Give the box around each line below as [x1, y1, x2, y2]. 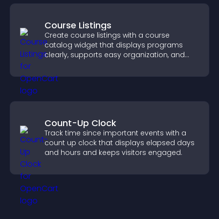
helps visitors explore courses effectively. [44, 60, 186, 69]
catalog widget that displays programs [44, 40, 183, 50]
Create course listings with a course [44, 30, 170, 40]
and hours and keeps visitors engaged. [44, 148, 182, 157]
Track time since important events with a [44, 128, 186, 138]
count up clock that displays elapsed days [44, 138, 195, 148]
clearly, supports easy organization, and [44, 50, 185, 60]
